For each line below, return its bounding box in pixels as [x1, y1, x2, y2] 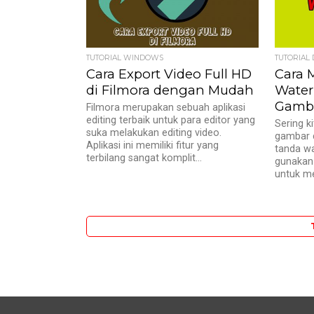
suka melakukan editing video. [86, 127, 222, 139]
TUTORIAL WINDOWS [86, 53, 164, 62]
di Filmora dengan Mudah [86, 82, 254, 98]
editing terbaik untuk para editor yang [86, 114, 256, 126]
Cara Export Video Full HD [86, 66, 252, 82]
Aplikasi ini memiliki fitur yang [86, 139, 219, 151]
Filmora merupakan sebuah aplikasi [86, 102, 246, 114]
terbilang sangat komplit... [86, 152, 203, 164]
